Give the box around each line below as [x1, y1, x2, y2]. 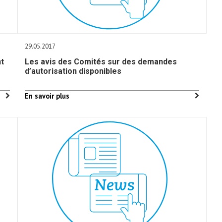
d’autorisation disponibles [25, 66, 122, 76]
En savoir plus [25, 91, 70, 101]
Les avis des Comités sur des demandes [25, 57, 177, 66]
